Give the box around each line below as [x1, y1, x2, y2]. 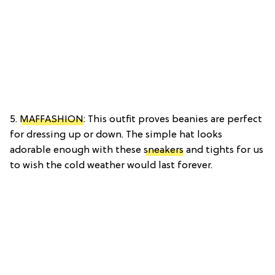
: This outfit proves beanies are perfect [83, 114, 262, 126]
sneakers [144, 145, 184, 157]
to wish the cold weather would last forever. [10, 160, 212, 172]
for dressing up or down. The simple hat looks [10, 130, 222, 141]
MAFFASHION [20, 114, 83, 126]
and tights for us [184, 145, 263, 157]
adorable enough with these [10, 145, 144, 157]
